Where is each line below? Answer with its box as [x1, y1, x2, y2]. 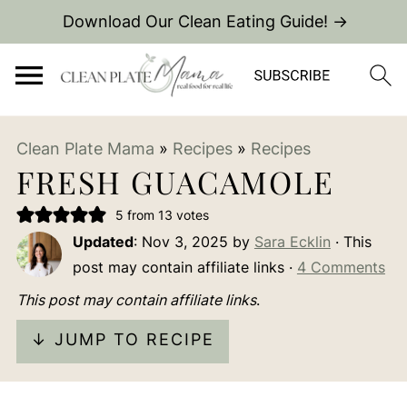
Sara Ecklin [253, 233, 331, 251]
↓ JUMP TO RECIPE [30, 330, 214, 349]
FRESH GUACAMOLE [15, 161, 334, 203]
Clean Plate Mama [15, 139, 154, 158]
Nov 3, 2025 [141, 233, 228, 251]
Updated [72, 233, 134, 251]
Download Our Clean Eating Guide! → [62, 12, 348, 31]
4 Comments [296, 258, 385, 276]
